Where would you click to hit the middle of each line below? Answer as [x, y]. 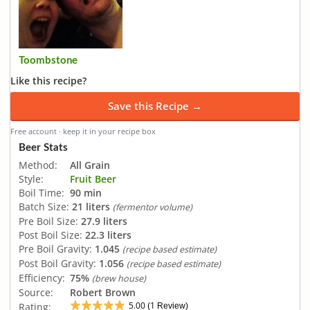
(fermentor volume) [153, 208]
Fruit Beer [93, 179]
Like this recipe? [48, 81]
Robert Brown [103, 293]
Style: [31, 179]
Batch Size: [44, 207]
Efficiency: [42, 278]
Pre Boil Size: [48, 221]
